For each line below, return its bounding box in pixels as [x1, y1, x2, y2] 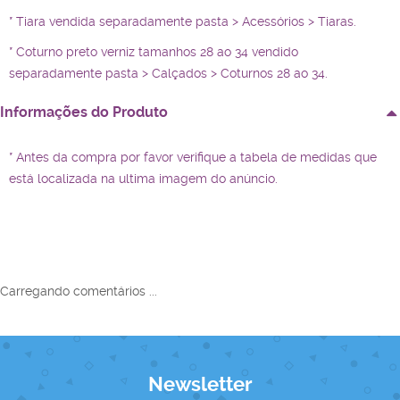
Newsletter [147, 373, 253, 396]
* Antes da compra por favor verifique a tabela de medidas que [9, 150, 377, 165]
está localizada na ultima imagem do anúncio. [9, 171, 278, 187]
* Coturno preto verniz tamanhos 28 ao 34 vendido [9, 45, 298, 60]
